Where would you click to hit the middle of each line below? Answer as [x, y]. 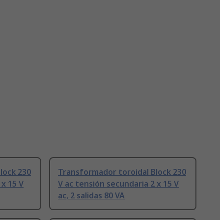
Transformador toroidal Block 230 [122, 172]
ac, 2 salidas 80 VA [91, 196]
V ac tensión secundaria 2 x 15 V [118, 184]
